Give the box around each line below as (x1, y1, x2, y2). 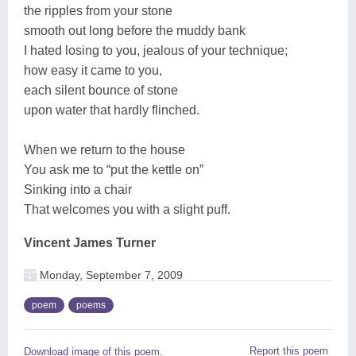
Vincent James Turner (24, 235, 156, 250)
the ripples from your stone (24, 3, 172, 17)
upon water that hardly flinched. (24, 103, 199, 117)
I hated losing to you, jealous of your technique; (24, 43, 288, 57)
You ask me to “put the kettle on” (24, 162, 203, 176)
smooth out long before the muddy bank (24, 23, 246, 37)
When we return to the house (24, 142, 185, 157)
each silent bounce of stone (24, 83, 178, 97)
